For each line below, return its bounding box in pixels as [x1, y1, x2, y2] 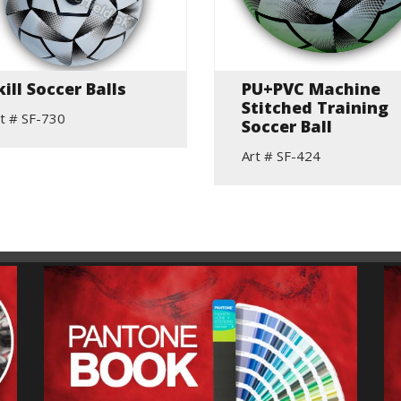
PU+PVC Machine [242, 78, 380, 100]
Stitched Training [242, 97, 388, 119]
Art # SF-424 [242, 147, 320, 166]
